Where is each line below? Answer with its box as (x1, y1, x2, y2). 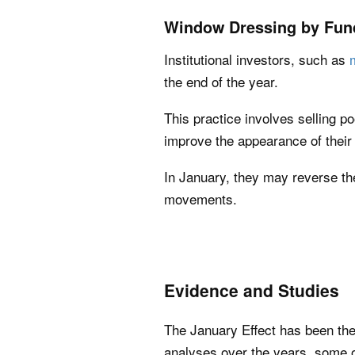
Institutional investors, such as (164, 49, 349, 69)
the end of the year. (164, 71, 278, 91)
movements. (164, 189, 237, 208)
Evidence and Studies (164, 278, 339, 302)
